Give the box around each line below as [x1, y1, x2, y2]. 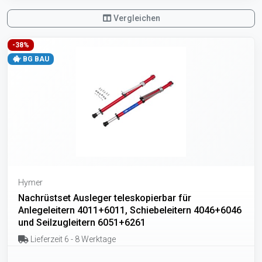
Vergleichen [112, 13, 161, 23]
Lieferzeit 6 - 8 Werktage [28, 234, 116, 244]
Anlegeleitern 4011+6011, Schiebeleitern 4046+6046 [18, 204, 242, 216]
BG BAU [20, 54, 49, 63]
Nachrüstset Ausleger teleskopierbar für [18, 192, 191, 204]
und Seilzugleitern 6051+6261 [18, 216, 146, 228]
